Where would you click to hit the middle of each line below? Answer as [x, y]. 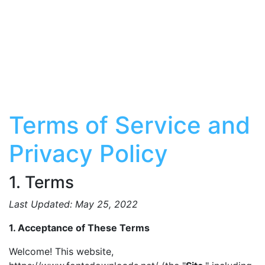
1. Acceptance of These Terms [79, 228]
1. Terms [41, 182]
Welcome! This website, [61, 251]
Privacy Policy [88, 153]
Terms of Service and [130, 125]
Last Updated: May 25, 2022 [73, 204]
